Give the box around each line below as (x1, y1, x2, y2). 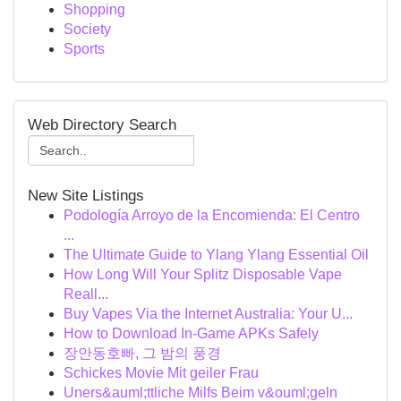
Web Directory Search (28, 116, 176, 133)
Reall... (64, 286, 108, 302)
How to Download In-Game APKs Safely (64, 326, 319, 341)
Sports (64, 41, 105, 56)
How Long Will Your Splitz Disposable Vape (64, 267, 342, 282)
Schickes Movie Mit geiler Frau (64, 365, 259, 380)
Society (64, 21, 111, 37)
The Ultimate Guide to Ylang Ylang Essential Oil (64, 247, 369, 262)
